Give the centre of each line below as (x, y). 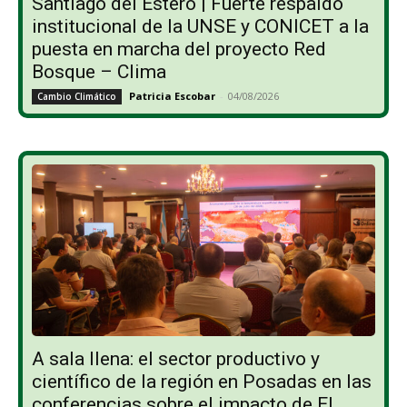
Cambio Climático (77, 96)
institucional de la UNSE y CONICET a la (200, 26)
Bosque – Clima (99, 71)
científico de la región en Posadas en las (202, 381)
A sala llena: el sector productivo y (176, 358)
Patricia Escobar (172, 95)
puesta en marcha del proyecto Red (179, 49)
